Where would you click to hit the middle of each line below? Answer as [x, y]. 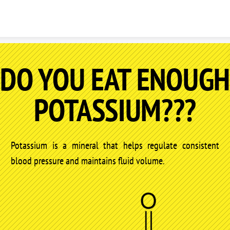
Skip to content [115, 9]
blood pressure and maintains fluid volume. [88, 161]
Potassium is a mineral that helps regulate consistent [115, 145]
